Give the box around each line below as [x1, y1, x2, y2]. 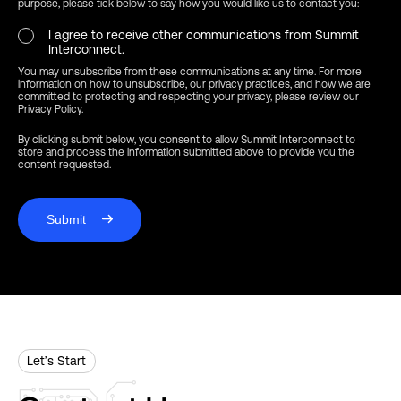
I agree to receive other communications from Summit [48, 27, 359, 42]
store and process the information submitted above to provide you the [18, 145, 354, 158]
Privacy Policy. [18, 102, 83, 115]
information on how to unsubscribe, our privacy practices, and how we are [18, 77, 371, 90]
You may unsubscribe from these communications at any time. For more [18, 64, 362, 78]
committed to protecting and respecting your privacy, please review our [18, 90, 359, 103]
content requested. [18, 158, 111, 171]
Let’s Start [27, 353, 87, 368]
